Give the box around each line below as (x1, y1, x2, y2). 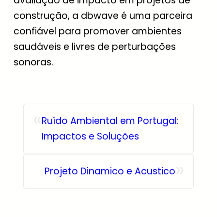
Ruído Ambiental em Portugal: (42, 114, 179, 127)
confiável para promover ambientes (14, 24, 182, 38)
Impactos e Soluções (42, 129, 139, 143)
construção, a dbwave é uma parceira (14, 9, 192, 22)
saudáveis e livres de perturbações (14, 40, 176, 53)
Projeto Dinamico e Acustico (45, 164, 175, 178)
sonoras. (14, 55, 53, 69)
